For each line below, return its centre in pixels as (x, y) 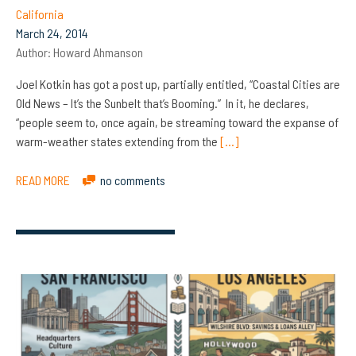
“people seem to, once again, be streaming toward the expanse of (177, 122)
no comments (133, 180)
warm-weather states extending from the (118, 141)
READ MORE (43, 180)
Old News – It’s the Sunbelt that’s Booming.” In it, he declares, (163, 103)
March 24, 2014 (52, 33)
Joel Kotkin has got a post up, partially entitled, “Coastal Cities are (178, 84)
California (40, 14)
